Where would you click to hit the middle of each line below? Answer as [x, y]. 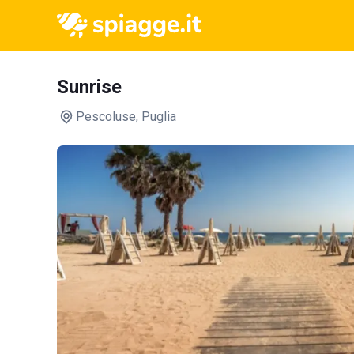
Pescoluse [106, 117]
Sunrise [89, 87]
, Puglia [156, 117]
